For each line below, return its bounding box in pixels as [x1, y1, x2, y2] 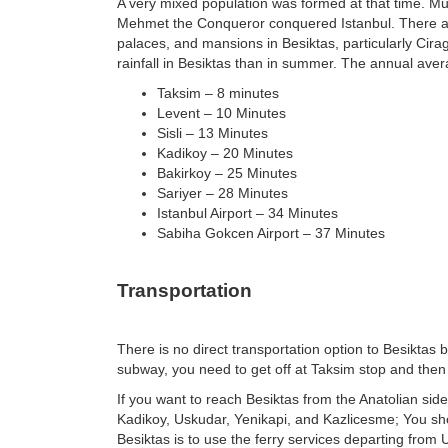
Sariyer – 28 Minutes [157, 185, 288, 202]
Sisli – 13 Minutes [157, 125, 268, 142]
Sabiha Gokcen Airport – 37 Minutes [157, 225, 385, 242]
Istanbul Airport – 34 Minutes [157, 205, 338, 222]
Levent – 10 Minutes [157, 105, 286, 122]
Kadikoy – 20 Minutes [157, 145, 293, 162]
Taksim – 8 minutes [157, 85, 279, 102]
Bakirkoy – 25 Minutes [157, 165, 297, 182]
